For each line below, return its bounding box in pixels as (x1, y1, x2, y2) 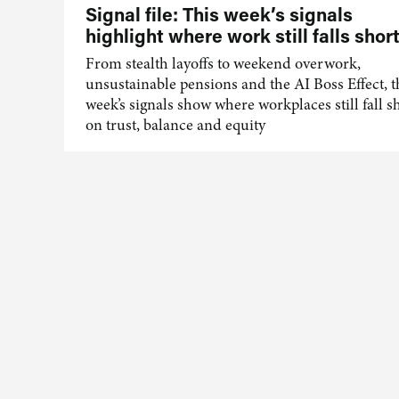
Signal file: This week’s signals (85, 2, 353, 27)
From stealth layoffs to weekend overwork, (85, 53, 361, 74)
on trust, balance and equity (85, 114, 265, 135)
